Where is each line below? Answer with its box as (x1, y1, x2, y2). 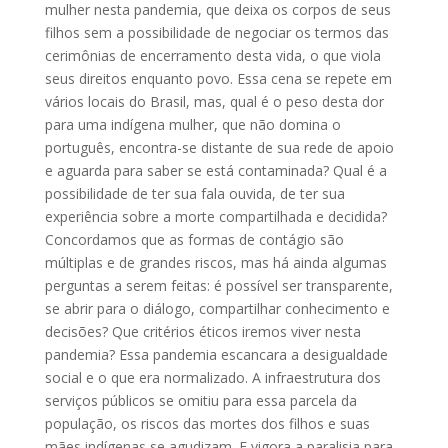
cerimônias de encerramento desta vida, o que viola (44, 45, 381, 65)
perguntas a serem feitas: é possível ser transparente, (44, 275, 393, 295)
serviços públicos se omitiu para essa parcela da (44, 390, 357, 410)
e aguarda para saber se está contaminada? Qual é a (44, 160, 387, 180)
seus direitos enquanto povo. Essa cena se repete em (44, 68, 392, 88)
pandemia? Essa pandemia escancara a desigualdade (44, 344, 388, 364)
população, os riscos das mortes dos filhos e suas (44, 413, 370, 433)
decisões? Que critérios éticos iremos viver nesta (44, 321, 361, 341)
